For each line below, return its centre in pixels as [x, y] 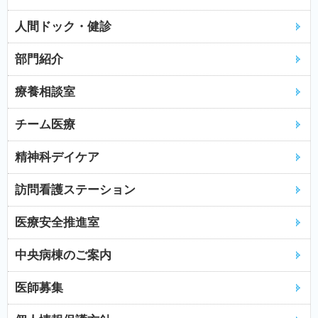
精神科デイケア [57, 158]
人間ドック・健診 [63, 27]
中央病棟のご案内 [63, 256]
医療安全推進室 [57, 223]
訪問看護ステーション [75, 190]
